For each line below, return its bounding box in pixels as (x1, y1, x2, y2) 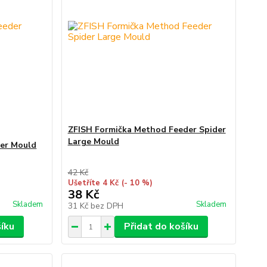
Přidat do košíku (123, 220, 198, 233)
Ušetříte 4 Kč (67, 178, 119, 188)
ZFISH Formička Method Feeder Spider (67, 124, 226, 135)
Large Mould (67, 136, 119, 147)
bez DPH (90, 200, 123, 212)
